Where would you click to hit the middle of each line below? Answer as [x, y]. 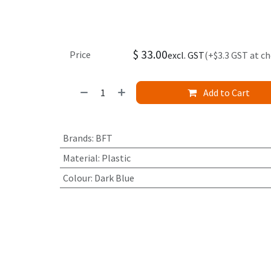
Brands [77, 138]
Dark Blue [114, 178]
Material [80, 158]
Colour [77, 178]
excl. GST [186, 55]
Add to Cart [226, 93]
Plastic [116, 158]
